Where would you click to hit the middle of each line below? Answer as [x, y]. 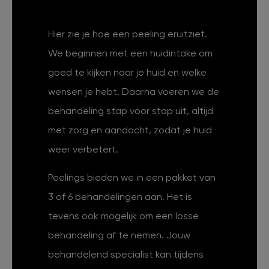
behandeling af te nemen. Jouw [119, 235]
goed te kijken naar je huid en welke [127, 73]
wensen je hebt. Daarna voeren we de [134, 92]
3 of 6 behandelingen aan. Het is [120, 197]
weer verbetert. [83, 150]
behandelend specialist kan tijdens [126, 255]
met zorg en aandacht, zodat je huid [130, 130]
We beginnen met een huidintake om [130, 53]
